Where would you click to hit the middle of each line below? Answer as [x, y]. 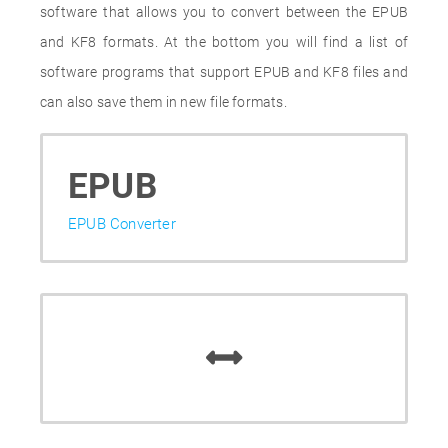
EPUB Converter [122, 224]
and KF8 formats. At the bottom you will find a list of [224, 42]
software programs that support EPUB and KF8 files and [224, 72]
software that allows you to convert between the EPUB [224, 12]
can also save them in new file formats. [163, 102]
